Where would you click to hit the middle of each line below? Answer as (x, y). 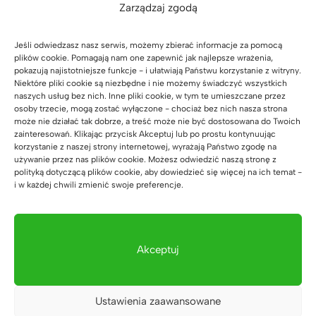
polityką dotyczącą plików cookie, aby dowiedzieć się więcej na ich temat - (158, 172)
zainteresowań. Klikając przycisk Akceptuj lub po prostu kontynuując (145, 134)
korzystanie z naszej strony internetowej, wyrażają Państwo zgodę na (145, 146)
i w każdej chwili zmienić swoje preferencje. (99, 184)
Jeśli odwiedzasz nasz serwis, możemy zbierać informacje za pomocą (148, 45)
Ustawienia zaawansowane (158, 301)
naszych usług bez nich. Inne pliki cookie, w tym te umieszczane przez (150, 96)
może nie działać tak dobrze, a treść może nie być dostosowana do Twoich (157, 121)
